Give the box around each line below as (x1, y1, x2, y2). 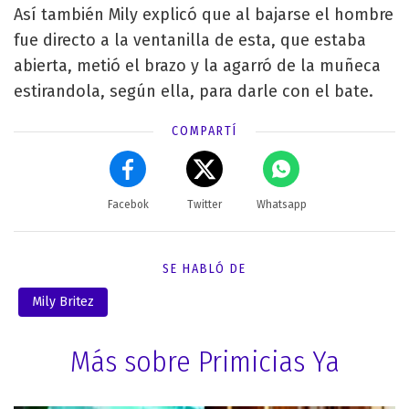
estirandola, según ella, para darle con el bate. (14, 80, 373, 101)
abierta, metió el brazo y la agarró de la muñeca (14, 55, 381, 76)
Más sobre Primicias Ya (69, 343, 340, 379)
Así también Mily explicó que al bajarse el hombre (14, 4, 393, 25)
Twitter (187, 197, 222, 211)
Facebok (107, 197, 149, 211)
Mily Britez (32, 293, 94, 309)
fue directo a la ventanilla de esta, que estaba (14, 29, 366, 50)
